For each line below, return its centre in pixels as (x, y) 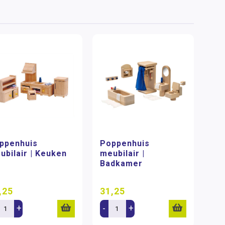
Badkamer (121, 163)
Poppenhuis (125, 143)
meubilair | (122, 153)
